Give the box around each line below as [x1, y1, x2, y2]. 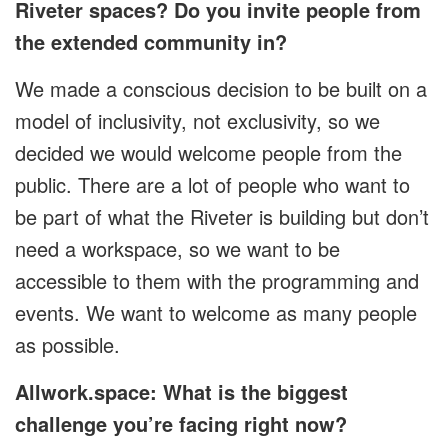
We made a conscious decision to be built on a [15, 74, 427, 104]
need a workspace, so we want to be [15, 234, 340, 264]
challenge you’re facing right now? [15, 409, 347, 439]
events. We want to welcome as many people [15, 298, 417, 328]
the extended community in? [15, 27, 287, 57]
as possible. [15, 330, 120, 360]
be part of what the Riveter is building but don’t [15, 202, 429, 232]
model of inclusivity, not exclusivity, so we [15, 106, 380, 136]
